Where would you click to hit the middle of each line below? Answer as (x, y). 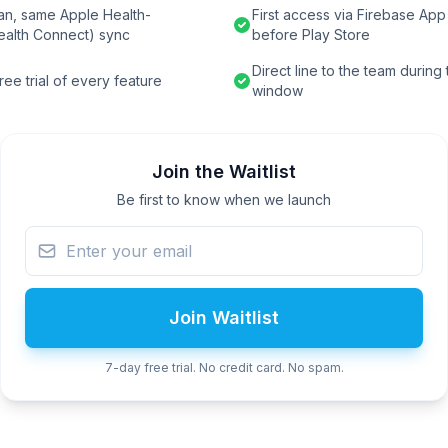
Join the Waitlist (224, 171)
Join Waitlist (224, 317)
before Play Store (311, 34)
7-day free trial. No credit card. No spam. (224, 367)
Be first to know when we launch (224, 199)
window (277, 90)
